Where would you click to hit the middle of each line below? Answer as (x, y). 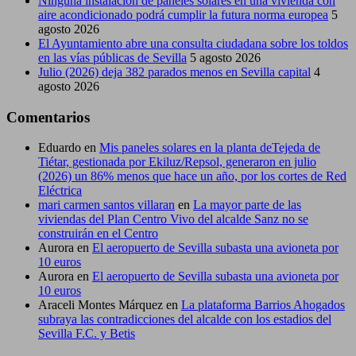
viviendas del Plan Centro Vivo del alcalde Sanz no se (173, 219)
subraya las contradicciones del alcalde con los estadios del (185, 319)
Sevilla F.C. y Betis (87, 334)
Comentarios (48, 117)
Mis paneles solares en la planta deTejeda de (210, 148)
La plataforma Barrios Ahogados (263, 305)
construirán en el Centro (98, 234)
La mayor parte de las (247, 205)
